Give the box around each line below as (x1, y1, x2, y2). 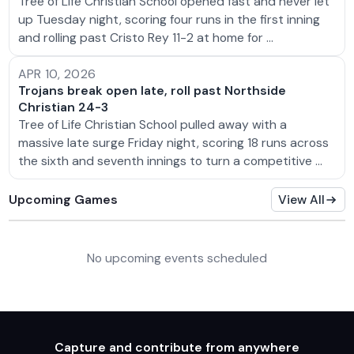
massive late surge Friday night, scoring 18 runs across (18, 134, 330, 152)
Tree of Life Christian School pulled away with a (18, 116, 288, 134)
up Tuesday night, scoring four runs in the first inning (18, 10, 321, 28)
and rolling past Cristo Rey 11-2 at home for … (18, 28, 274, 46)
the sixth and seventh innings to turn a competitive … (18, 153, 323, 170)
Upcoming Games (9, 190, 119, 208)
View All (278, 191, 326, 209)
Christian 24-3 (18, 99, 109, 116)
